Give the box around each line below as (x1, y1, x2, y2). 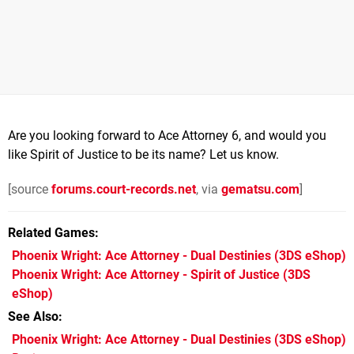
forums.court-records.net (51, 181, 196, 197)
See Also (8, 308, 58, 324)
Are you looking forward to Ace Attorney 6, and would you (8, 127, 326, 143)
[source (8, 181, 51, 197)
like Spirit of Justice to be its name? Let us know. (8, 146, 279, 162)
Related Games (8, 224, 95, 240)
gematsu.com (221, 181, 299, 197)
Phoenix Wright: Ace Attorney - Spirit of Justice (12, 266, 280, 282)
